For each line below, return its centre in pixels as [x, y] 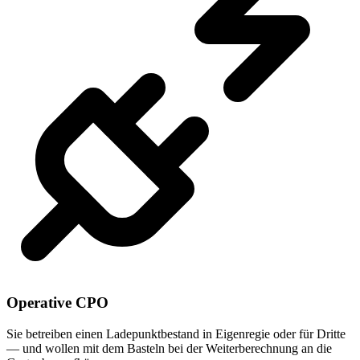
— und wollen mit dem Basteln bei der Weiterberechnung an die [169, 348]
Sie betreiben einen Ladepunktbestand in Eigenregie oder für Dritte [176, 333]
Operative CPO [57, 302]
